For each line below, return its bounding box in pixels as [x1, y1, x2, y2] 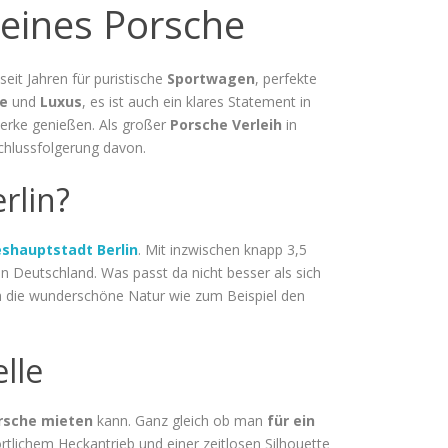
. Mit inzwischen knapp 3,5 [138, 239, 307, 259]
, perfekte [255, 68, 317, 88]
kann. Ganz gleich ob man [93, 410, 267, 430]
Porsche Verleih [169, 114, 282, 134]
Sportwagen [167, 68, 255, 88]
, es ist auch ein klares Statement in [82, 91, 311, 111]
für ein [267, 410, 315, 430]
